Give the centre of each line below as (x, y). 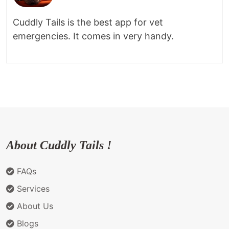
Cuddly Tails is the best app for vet (88, 22)
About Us (34, 206)
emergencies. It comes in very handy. (95, 36)
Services (32, 188)
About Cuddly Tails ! (59, 145)
